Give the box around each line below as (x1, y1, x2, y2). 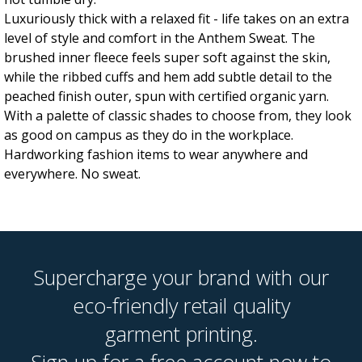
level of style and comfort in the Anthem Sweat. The (4, 28, 315, 47)
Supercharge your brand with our (33, 263, 329, 291)
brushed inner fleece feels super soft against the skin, (4, 48, 330, 66)
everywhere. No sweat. (4, 164, 141, 183)
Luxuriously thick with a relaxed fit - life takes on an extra (4, 9, 349, 27)
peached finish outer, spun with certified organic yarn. (4, 86, 329, 105)
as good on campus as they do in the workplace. (4, 125, 293, 144)
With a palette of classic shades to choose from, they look (4, 106, 351, 124)
